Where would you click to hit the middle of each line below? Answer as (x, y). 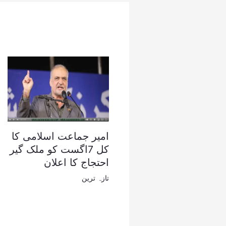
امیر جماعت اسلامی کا (60, 136)
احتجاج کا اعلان (76, 163)
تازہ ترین (95, 178)
